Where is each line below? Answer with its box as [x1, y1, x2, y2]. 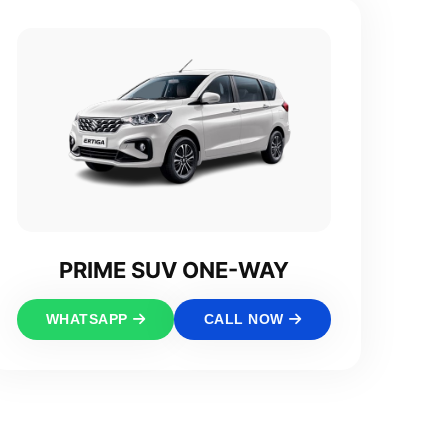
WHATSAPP [45, 311, 128, 328]
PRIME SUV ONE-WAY [59, 257, 289, 284]
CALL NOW [203, 311, 284, 328]
